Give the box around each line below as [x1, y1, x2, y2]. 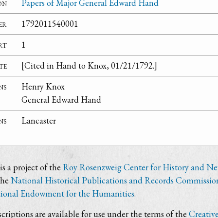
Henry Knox [21, 81, 65, 92]
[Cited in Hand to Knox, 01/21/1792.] [21, 60, 157, 72]
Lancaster [21, 115, 56, 127]
